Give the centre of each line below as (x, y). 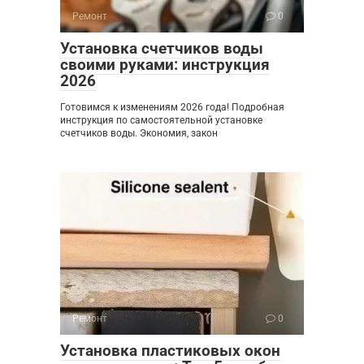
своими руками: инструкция (165, 65)
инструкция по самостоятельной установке (161, 121)
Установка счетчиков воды (162, 49)
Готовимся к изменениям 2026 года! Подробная (172, 108)
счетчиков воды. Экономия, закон (139, 134)
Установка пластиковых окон (170, 351)
